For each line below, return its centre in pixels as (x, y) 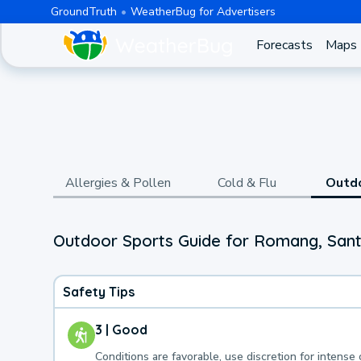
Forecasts (284, 45)
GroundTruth (83, 11)
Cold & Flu (247, 183)
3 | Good (121, 329)
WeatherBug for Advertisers (203, 11)
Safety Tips (99, 291)
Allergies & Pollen (118, 183)
